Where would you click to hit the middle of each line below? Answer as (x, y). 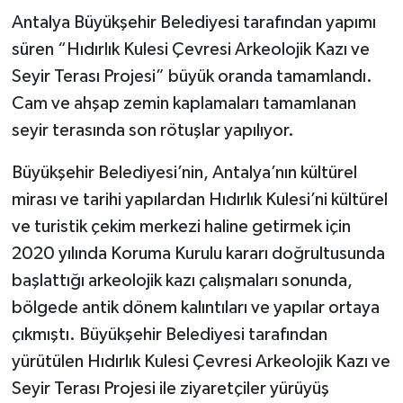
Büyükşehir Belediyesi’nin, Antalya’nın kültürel (184, 172)
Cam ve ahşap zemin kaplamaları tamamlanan (184, 103)
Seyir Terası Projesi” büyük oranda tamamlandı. (192, 76)
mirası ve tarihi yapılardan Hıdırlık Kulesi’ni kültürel (199, 199)
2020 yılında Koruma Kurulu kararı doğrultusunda (198, 253)
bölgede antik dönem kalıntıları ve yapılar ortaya (195, 307)
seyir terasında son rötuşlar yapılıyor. (152, 130)
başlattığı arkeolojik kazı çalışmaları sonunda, (182, 280)
